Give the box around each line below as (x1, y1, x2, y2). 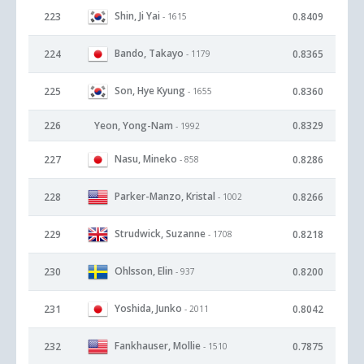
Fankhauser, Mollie (115, 338, 201, 353)
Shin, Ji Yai (115, 8, 160, 23)
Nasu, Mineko (115, 151, 177, 166)
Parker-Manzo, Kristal (115, 188, 215, 203)
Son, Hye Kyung (115, 83, 185, 97)
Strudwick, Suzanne (115, 226, 206, 240)
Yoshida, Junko (115, 301, 182, 315)
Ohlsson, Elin (115, 263, 173, 278)
